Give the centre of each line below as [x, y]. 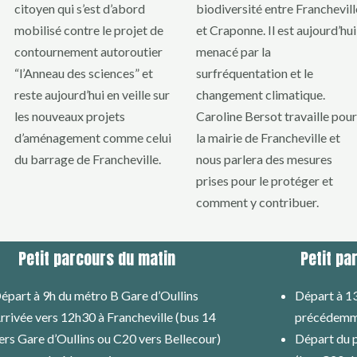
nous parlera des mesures [264, 159]
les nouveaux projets [70, 116]
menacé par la [233, 52]
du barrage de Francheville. [88, 159]
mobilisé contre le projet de [89, 30]
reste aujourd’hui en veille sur [92, 95]
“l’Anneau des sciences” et [84, 73]
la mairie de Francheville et [268, 138]
